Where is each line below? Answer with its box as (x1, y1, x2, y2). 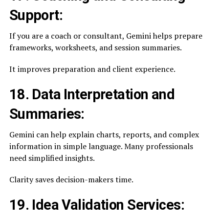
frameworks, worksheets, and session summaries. (9, 42, 182, 53)
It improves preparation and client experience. (9, 64, 175, 74)
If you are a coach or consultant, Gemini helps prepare (9, 30, 202, 41)
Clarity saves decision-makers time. (9, 174, 133, 185)
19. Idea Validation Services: (9, 197, 184, 213)
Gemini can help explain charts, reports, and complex (9, 129, 199, 140)
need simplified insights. (9, 153, 95, 163)
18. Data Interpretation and (9, 86, 175, 103)
